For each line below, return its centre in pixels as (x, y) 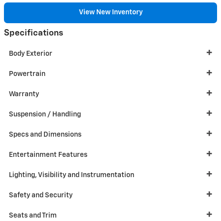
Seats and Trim (33, 216)
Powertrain (27, 74)
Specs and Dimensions (45, 135)
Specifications (34, 33)
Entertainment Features (48, 155)
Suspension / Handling (45, 115)
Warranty (24, 94)
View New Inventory (110, 13)
